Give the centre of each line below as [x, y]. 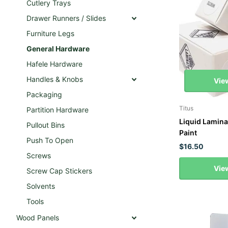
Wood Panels [38, 218]
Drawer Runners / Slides [66, 18]
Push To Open [50, 140]
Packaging [44, 94]
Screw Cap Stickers [59, 171]
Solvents [41, 186]
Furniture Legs [50, 33]
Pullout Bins [46, 125]
